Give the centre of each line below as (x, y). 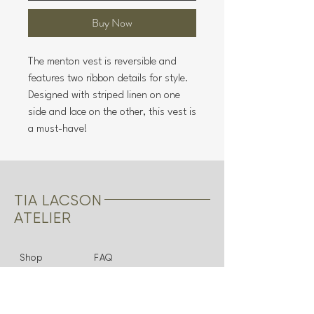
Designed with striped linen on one (104, 96)
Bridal (33, 287)
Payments (117, 302)
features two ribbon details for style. (108, 79)
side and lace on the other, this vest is (112, 112)
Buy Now (112, 23)
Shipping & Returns (138, 272)
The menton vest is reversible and (102, 62)
